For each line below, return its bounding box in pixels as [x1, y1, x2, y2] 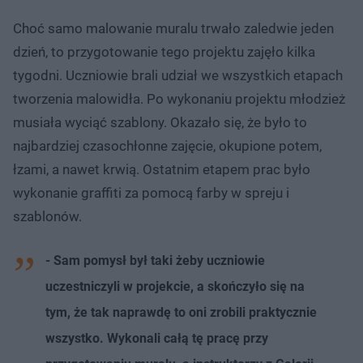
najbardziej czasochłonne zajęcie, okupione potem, [13, 137, 322, 154]
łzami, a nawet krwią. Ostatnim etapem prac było [13, 160, 310, 177]
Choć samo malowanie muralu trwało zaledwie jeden [13, 19, 334, 36]
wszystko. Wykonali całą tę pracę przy [45, 330, 268, 346]
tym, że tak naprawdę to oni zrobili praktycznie [45, 304, 317, 320]
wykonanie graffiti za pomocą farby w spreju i [13, 184, 289, 201]
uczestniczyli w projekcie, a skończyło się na [45, 278, 305, 294]
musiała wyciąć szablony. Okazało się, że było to [13, 113, 307, 130]
